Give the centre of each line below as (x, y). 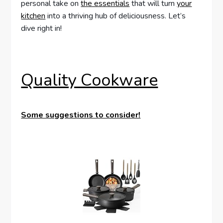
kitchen (33, 16)
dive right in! (42, 29)
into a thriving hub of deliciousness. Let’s (116, 16)
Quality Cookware (90, 80)
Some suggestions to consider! (81, 115)
